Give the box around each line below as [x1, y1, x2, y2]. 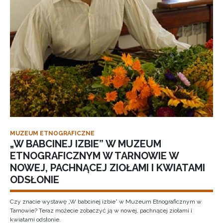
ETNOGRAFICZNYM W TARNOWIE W [10, 150, 179, 162]
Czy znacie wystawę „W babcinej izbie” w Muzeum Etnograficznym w [10, 198, 202, 205]
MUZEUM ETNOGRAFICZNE [10, 130, 95, 137]
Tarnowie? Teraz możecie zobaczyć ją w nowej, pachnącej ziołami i [10, 207, 192, 214]
